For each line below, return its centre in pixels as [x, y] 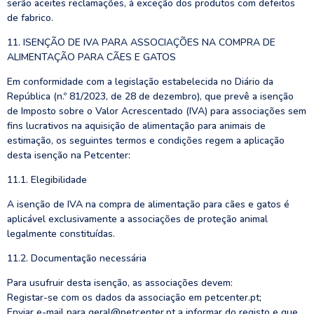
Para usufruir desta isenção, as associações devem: [120, 283]
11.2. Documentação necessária [77, 258]
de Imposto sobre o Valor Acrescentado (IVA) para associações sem [157, 111]
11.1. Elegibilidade [47, 180]
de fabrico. [30, 18]
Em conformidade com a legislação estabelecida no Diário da [140, 82]
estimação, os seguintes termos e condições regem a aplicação [146, 141]
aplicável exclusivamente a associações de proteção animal [137, 219]
